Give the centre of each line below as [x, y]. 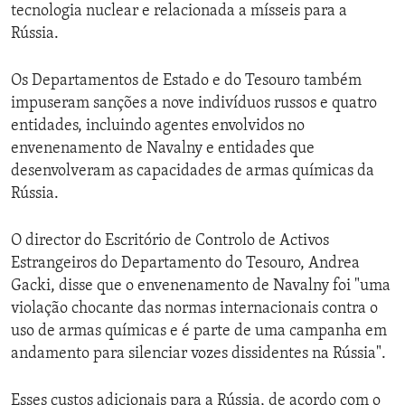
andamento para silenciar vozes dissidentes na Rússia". [198, 354]
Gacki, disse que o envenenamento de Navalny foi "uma [201, 287]
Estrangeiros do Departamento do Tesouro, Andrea [185, 264]
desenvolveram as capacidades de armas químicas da [193, 172]
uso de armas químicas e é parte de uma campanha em [199, 332]
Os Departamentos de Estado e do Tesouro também [186, 81]
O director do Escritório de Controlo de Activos [170, 241]
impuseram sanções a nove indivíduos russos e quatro [194, 104]
